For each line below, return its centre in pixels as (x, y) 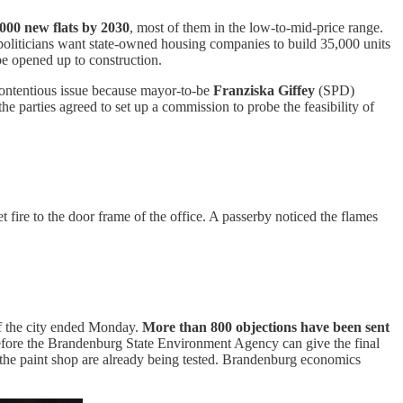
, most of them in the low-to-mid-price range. (256, 27)
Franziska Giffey (266, 90)
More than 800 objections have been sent (266, 327)
